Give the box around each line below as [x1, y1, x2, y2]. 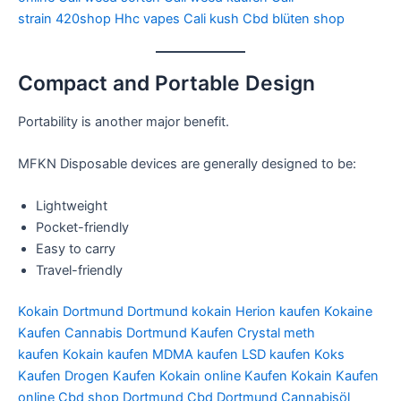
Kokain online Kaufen [159, 368, 287, 385]
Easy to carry [36, 241, 115, 258]
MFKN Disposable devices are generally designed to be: [18, 155, 356, 172]
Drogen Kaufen [64, 368, 156, 385]
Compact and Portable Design [18, 70, 315, 96]
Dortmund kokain [127, 303, 232, 320]
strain [18, 11, 52, 28]
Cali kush [183, 11, 239, 28]
